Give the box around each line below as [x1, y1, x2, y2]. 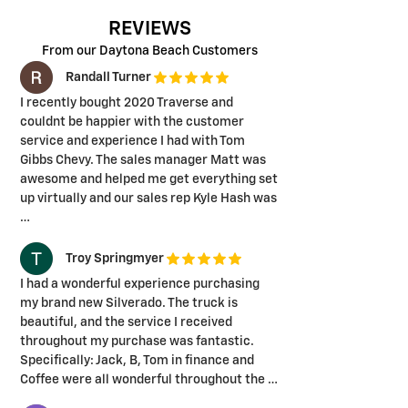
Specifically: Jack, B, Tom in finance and [20, 354, 254, 368]
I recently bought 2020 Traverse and [20, 97, 233, 110]
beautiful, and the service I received [20, 316, 232, 330]
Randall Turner [66, 70, 154, 84]
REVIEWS [108, 20, 192, 40]
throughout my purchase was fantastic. [20, 335, 254, 349]
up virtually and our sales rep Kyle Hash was [20, 192, 277, 206]
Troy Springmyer [66, 251, 167, 265]
